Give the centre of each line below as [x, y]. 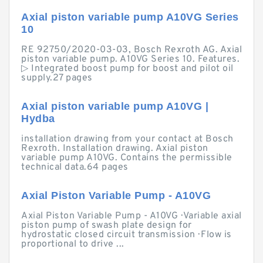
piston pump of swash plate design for [107, 225]
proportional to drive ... [73, 244]
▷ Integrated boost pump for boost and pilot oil [127, 69]
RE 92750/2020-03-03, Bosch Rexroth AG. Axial [131, 50]
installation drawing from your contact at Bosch [127, 139]
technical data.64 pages [75, 167]
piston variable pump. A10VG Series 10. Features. [130, 59]
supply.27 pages [57, 78]
